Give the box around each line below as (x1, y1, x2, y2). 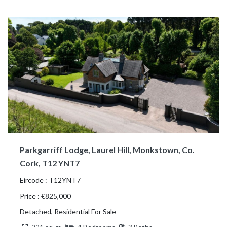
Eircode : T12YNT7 (20, 175, 81, 184)
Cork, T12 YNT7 (20, 158, 80, 168)
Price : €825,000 (20, 191, 71, 200)
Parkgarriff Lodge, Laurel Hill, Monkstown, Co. (20, 144, 195, 155)
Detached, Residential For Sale (20, 207, 116, 216)
